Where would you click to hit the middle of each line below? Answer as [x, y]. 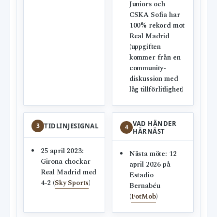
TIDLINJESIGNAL [71, 126]
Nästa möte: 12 [153, 154]
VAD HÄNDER [155, 124]
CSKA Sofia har [155, 15]
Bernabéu [145, 186]
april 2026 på [150, 165]
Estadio [141, 176]
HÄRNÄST [149, 132]
